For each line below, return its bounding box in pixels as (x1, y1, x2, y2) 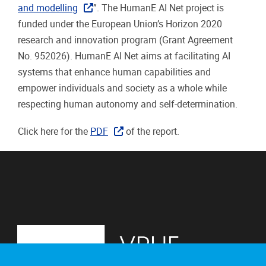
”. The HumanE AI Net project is (93, 2, 224, 14)
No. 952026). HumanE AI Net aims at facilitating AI (18, 50, 230, 62)
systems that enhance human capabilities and (18, 66, 211, 78)
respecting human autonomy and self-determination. (18, 98, 237, 110)
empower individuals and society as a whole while (18, 82, 227, 94)
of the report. (123, 125, 180, 137)
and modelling (18, 2, 78, 14)
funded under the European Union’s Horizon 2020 (18, 18, 222, 30)
